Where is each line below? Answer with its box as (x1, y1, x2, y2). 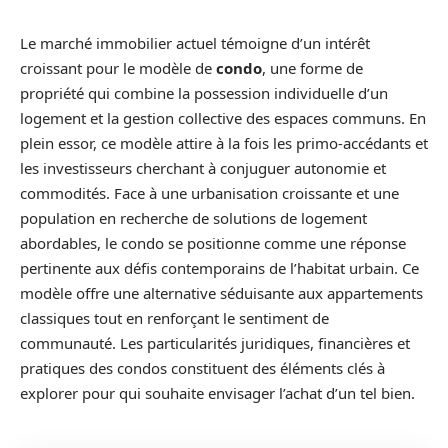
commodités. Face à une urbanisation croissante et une (20, 183, 399, 203)
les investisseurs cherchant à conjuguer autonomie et (20, 158, 386, 178)
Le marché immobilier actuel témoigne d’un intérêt (20, 33, 370, 53)
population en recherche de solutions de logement (20, 208, 367, 228)
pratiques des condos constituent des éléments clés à (20, 358, 385, 378)
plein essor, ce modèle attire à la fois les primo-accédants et (20, 133, 428, 153)
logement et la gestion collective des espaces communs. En (20, 108, 426, 128)
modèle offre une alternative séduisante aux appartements (20, 283, 423, 303)
